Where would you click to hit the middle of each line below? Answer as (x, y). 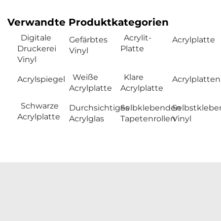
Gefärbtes (88, 39)
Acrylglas (86, 118)
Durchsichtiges (99, 108)
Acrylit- (138, 37)
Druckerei (37, 48)
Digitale (36, 37)
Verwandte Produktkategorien (88, 22)
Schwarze (40, 106)
